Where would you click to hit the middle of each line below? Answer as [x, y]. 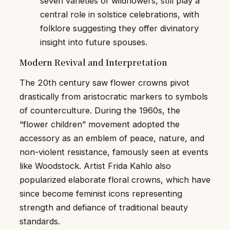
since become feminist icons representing [101, 194]
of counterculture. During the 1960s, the [100, 111]
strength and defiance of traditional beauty [104, 208]
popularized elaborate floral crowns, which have [115, 180]
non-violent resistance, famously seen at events [114, 152]
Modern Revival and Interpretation [93, 62]
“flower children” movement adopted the [100, 124]
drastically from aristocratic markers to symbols [114, 97]
